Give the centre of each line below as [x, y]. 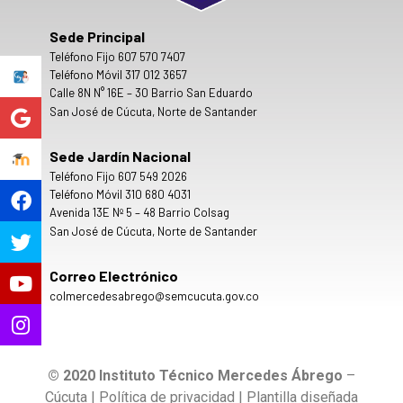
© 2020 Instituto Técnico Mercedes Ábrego [195, 375]
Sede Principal [97, 37]
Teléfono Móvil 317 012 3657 [118, 75]
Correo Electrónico [114, 276]
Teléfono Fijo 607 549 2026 [118, 176]
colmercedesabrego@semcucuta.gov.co [154, 296]
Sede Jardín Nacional [120, 157]
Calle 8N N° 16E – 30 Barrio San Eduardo [151, 93]
